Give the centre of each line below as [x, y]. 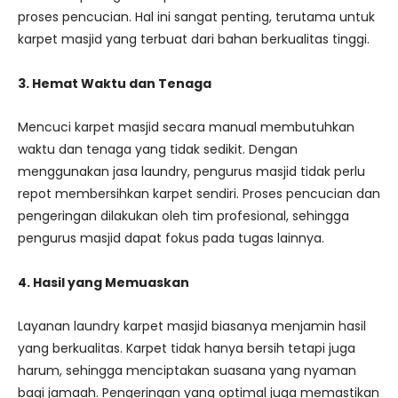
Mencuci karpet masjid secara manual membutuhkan [186, 127]
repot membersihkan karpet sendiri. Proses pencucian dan [199, 194]
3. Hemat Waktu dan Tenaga [115, 83]
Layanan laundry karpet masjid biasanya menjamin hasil [192, 326]
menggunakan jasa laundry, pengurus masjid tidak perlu [191, 172]
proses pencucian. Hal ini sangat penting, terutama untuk [196, 17]
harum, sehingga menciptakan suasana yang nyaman [187, 371]
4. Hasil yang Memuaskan [103, 282]
